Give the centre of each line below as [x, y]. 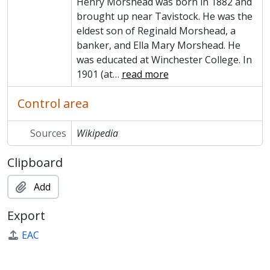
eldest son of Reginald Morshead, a [156, 31]
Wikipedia [97, 133]
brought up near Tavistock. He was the [164, 16]
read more [145, 74]
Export [26, 215]
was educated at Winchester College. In [164, 60]
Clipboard [35, 162]
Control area [53, 103]
